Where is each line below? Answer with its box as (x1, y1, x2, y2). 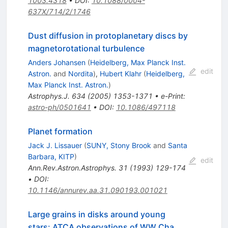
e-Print (160, 91, 183, 100)
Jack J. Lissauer (27, 140, 82, 150)
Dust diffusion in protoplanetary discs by (27, 30, 188, 41)
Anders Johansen (27, 58, 85, 67)
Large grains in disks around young (27, 209, 165, 219)
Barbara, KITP (27, 152, 74, 161)
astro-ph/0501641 (27, 102, 91, 111)
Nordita (68, 69, 93, 78)
